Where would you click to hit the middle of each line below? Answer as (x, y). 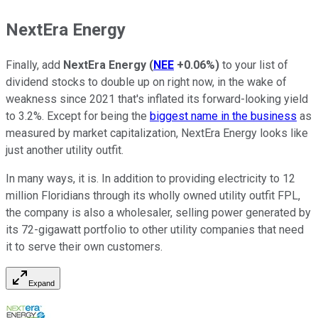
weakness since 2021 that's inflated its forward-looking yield (157, 99)
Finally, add (34, 65)
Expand (42, 284)
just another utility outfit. (65, 150)
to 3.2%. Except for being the (78, 116)
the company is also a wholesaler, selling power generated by (158, 213)
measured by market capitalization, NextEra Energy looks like (157, 133)
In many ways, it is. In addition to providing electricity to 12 (150, 179)
